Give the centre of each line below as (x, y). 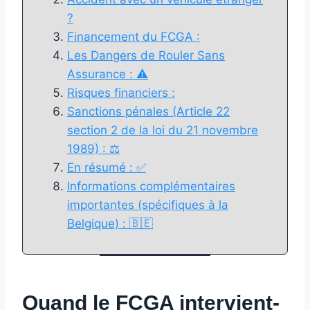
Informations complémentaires (151, 186)
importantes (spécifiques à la (148, 204)
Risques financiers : (121, 92)
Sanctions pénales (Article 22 (148, 111)
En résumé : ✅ (107, 167)
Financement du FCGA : (134, 36)
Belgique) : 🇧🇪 (110, 223)
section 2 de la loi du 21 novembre (163, 130)
